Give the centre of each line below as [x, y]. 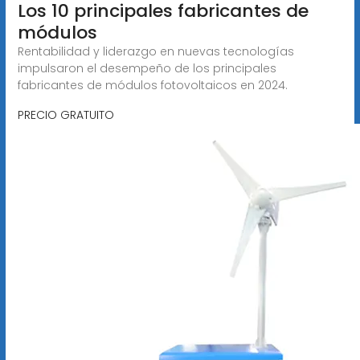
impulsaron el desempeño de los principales [147, 68]
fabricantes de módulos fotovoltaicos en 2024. [152, 85]
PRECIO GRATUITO [65, 115]
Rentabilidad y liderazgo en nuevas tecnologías [155, 51]
